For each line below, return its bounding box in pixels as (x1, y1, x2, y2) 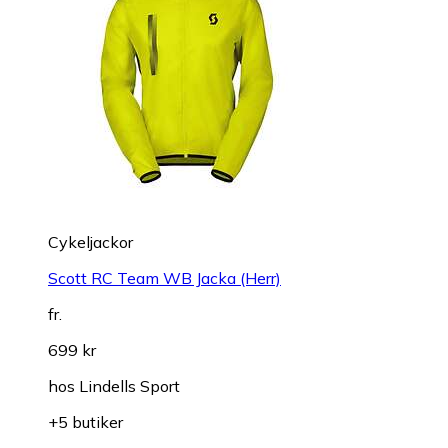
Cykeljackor (48, 231, 133, 252)
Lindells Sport (79, 375, 180, 396)
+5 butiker (48, 411, 123, 432)
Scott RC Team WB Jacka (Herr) (48, 267, 281, 288)
